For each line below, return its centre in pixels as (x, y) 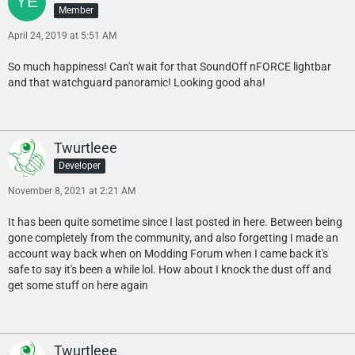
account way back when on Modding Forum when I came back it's (168, 254)
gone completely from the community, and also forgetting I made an (173, 238)
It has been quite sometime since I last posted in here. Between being (175, 222)
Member (76, 11)
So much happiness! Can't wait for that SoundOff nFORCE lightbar (170, 67)
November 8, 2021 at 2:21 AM (72, 191)
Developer (80, 166)
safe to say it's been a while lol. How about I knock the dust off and (170, 270)
